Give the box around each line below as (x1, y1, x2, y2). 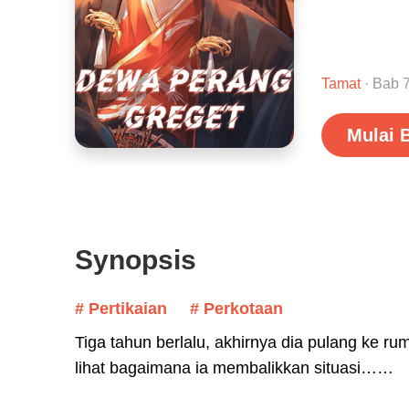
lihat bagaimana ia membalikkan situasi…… (75, 359, 393, 377)
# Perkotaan (190, 299, 283, 318)
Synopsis (75, 245, 196, 275)
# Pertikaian (75, 299, 167, 318)
